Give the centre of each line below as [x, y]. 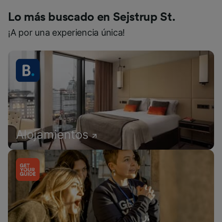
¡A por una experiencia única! [67, 32]
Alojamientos [52, 135]
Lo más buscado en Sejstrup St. [92, 17]
